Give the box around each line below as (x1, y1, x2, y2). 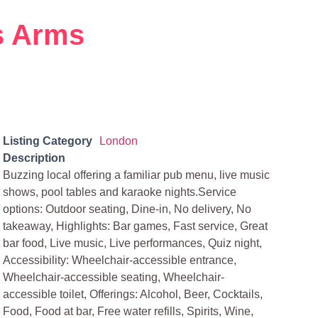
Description (3, 152, 66, 164)
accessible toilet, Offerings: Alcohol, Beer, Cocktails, (3, 288, 263, 300)
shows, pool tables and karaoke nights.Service (3, 186, 237, 198)
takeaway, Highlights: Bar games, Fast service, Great (3, 220, 268, 232)
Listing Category (3, 135, 93, 147)
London (99, 135, 138, 147)
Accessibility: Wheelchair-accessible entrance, (3, 254, 237, 266)
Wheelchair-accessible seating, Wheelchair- (3, 271, 225, 283)
